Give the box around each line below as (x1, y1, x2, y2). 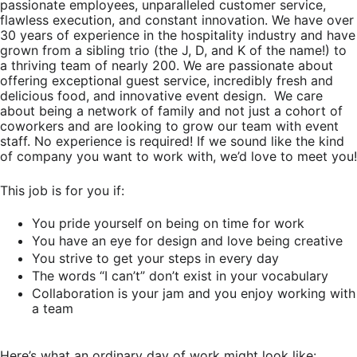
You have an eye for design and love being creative (32, 233, 343, 249)
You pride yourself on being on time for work (32, 215, 304, 231)
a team (32, 300, 73, 316)
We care (270, 88, 323, 104)
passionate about (225, 57, 333, 73)
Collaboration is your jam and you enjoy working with (32, 285, 355, 301)
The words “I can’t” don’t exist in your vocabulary (32, 268, 328, 284)
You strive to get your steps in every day (32, 250, 279, 266)
